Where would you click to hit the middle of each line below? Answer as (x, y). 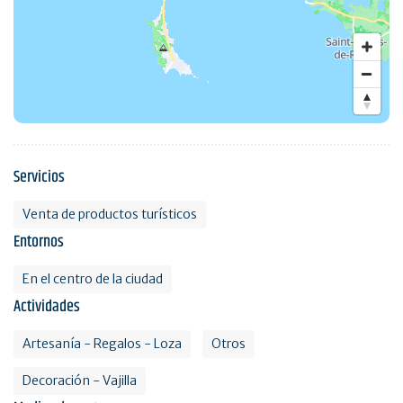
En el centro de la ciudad (93, 278)
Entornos (39, 242)
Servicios (39, 177)
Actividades (47, 306)
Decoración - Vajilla (80, 380)
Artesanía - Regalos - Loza (102, 343)
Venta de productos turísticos (110, 214)
